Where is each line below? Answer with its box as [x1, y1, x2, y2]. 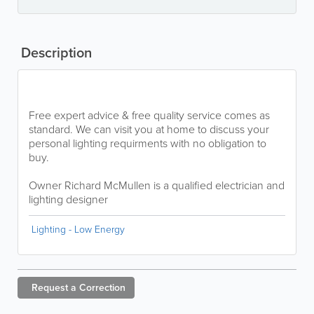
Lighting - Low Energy [32, 221, 125, 237]
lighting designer [29, 191, 108, 207]
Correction [79, 280, 125, 295]
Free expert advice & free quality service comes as [29, 107, 270, 123]
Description [18, 41, 92, 63]
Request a [32, 280, 76, 295]
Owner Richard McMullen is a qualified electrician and [29, 177, 285, 193]
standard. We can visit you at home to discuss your [29, 121, 269, 137]
